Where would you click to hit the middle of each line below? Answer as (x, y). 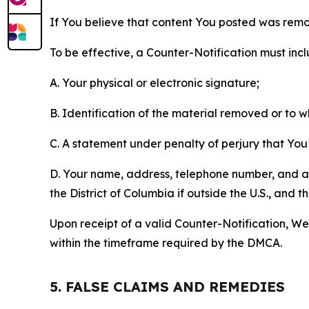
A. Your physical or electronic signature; (154, 83)
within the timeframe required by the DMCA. (166, 243)
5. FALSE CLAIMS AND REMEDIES (167, 287)
